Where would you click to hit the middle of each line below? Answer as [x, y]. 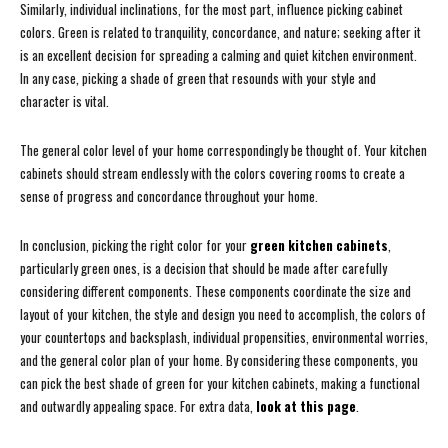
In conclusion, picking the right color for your [135, 245]
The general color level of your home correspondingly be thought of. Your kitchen [223, 150]
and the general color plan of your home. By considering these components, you [219, 360]
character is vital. [64, 101]
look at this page [306, 406]
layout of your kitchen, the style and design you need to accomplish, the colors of [223, 314]
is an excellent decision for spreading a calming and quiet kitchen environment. [218, 55]
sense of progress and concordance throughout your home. [169, 196]
